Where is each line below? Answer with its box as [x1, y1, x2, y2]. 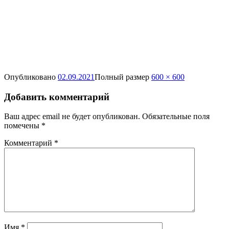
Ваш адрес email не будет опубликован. [4, 112, 140, 121]
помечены [4, 121, 41, 130]
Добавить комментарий [4, 91, 109, 102]
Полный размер [95, 72, 151, 81]
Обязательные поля [142, 112, 210, 121]
